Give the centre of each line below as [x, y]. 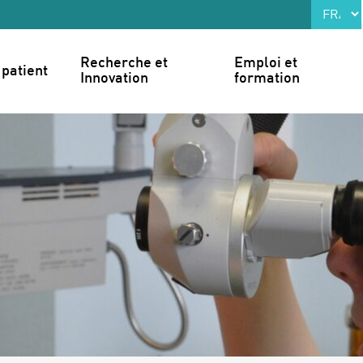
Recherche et [124, 64]
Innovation [115, 79]
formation [267, 79]
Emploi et [266, 64]
